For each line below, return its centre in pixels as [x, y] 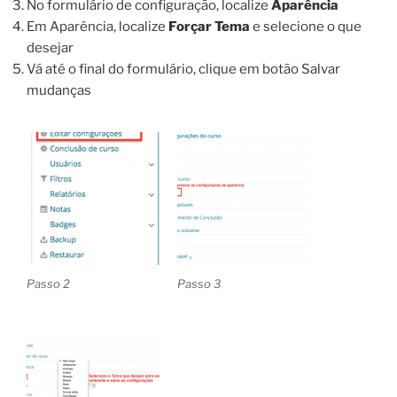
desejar [50, 47]
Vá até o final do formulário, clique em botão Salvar [183, 69]
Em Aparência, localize [97, 26]
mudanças [59, 90]
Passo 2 [48, 283]
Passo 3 [198, 283]
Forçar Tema [209, 26]
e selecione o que [306, 26]
